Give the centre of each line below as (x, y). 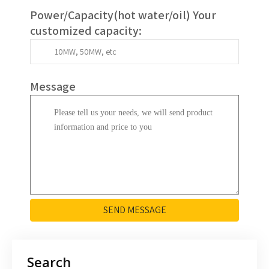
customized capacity (84, 31)
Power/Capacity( (74, 15)
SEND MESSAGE (134, 210)
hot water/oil (152, 15)
